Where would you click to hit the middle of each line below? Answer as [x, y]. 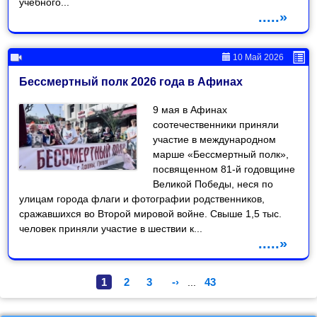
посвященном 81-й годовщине [224, 169]
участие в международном [215, 139]
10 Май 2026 [257, 57]
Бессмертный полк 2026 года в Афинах [131, 81]
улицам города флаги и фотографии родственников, [142, 198]
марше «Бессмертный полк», [221, 154]
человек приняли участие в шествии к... [111, 228]
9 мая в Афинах [190, 109]
